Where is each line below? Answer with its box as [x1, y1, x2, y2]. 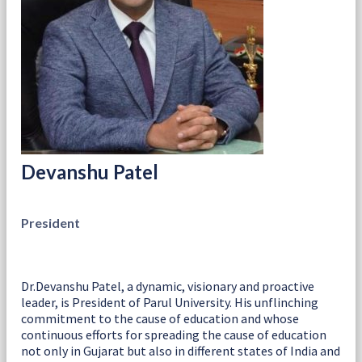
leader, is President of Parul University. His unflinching [21, 293, 318, 310]
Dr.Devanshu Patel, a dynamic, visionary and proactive [21, 277, 314, 294]
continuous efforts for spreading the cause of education [21, 326, 326, 343]
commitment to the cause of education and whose [21, 309, 299, 326]
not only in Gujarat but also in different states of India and [21, 342, 340, 359]
